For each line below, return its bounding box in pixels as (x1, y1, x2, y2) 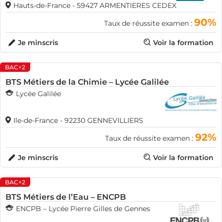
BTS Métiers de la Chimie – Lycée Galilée (5, 77, 169, 87)
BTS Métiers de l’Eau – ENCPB (5, 192, 126, 202)
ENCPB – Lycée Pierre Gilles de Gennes (16, 204, 150, 213)
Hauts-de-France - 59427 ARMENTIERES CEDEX (13, 1, 176, 10)
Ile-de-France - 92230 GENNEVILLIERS (13, 116, 143, 125)
